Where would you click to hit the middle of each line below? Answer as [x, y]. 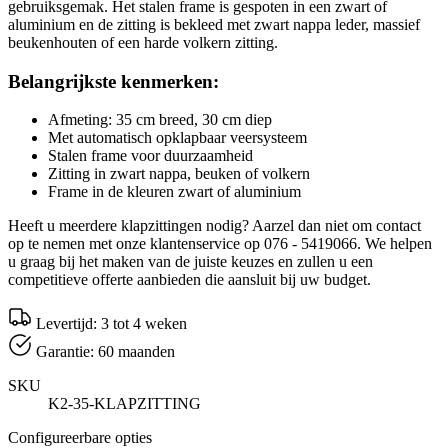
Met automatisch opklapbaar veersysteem [177, 138]
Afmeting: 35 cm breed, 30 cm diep [160, 120]
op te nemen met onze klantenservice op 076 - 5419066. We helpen [220, 244]
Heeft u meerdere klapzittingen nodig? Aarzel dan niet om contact [214, 226]
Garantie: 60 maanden [105, 352]
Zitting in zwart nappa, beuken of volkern [179, 174]
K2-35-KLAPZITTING [124, 404]
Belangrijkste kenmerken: [113, 81]
